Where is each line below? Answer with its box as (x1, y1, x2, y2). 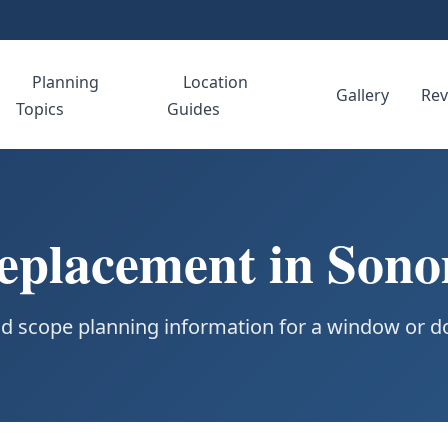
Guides (166, 97, 220, 120)
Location (182, 70, 248, 93)
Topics (16, 97, 65, 120)
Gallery (336, 83, 389, 106)
